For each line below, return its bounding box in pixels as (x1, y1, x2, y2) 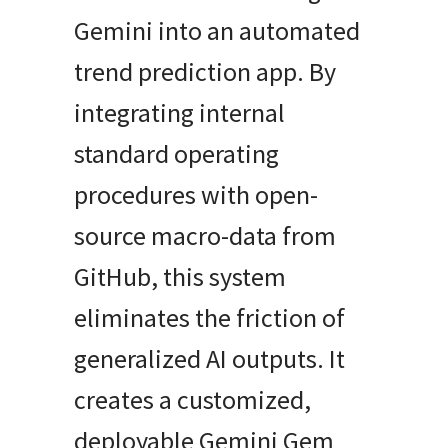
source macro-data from (74, 219, 336, 252)
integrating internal (74, 96, 285, 129)
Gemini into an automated (74, 14, 360, 47)
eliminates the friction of (74, 301, 345, 334)
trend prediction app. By (74, 55, 336, 88)
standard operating (74, 137, 279, 170)
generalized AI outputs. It (74, 342, 345, 375)
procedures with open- (74, 178, 318, 211)
